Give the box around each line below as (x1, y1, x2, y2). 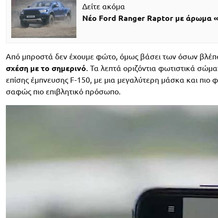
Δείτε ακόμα (82, 2, 125, 11)
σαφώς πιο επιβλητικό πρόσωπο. (6, 87, 121, 96)
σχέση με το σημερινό (6, 63, 86, 73)
